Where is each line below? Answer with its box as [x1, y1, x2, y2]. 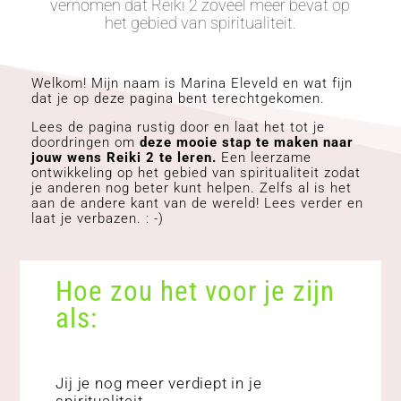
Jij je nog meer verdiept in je [55, 374, 262, 393]
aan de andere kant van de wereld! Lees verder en [30, 195, 363, 212]
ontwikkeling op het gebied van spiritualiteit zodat [30, 165, 361, 182]
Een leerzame [220, 149, 311, 166]
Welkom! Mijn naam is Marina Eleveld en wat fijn [30, 75, 353, 92]
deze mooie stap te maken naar [139, 134, 354, 151]
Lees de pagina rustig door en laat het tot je [30, 119, 325, 136]
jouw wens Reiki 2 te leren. [30, 149, 221, 166]
